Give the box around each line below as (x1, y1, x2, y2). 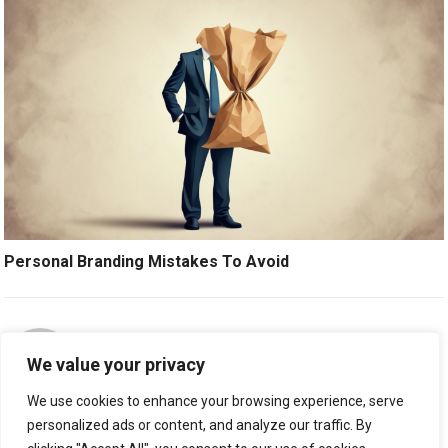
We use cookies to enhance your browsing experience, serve (27, 393, 404, 409)
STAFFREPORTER (259, 330, 391, 350)
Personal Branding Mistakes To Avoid (4, 251, 290, 271)
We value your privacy (27, 354, 205, 375)
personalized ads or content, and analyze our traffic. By (27, 417, 372, 433)
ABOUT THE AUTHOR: (91, 330, 260, 350)
